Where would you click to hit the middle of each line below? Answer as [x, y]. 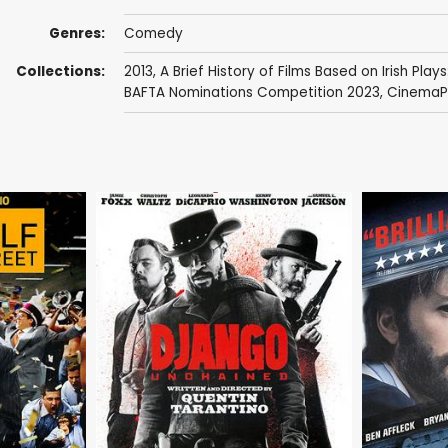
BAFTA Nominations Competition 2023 [251, 93]
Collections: [60, 72]
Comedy [153, 34]
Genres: [76, 34]
